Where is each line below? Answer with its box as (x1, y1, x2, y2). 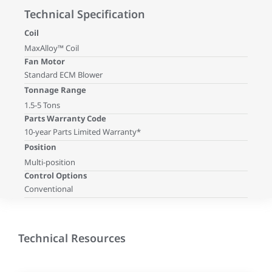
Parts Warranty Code (24, 113, 106, 124)
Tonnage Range (24, 84, 86, 96)
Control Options (24, 170, 87, 182)
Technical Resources (18, 231, 126, 246)
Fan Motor (24, 56, 65, 67)
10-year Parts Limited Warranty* (24, 126, 141, 138)
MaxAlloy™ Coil (24, 42, 79, 54)
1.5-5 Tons (24, 100, 60, 111)
